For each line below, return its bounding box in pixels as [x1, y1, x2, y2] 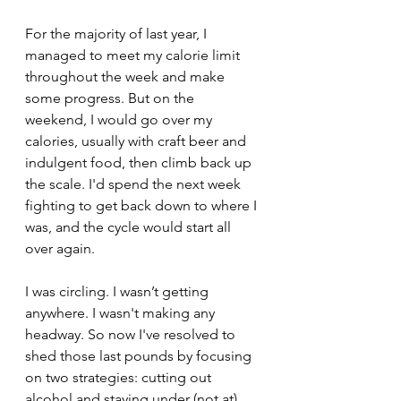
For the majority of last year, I [25, 25, 210, 42]
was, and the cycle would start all [25, 218, 235, 235]
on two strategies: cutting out [25, 369, 215, 386]
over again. [25, 240, 98, 257]
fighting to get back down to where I [25, 197, 260, 214]
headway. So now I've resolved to [25, 326, 239, 343]
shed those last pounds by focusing [25, 347, 255, 364]
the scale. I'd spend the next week [25, 175, 244, 192]
